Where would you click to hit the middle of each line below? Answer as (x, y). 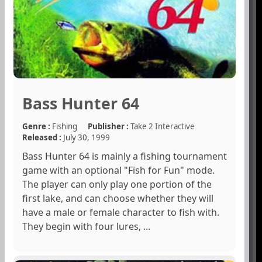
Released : (42, 137)
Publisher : (108, 126)
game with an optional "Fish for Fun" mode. (118, 170)
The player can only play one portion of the (117, 184)
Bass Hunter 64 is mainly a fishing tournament (125, 156)
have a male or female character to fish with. (121, 212)
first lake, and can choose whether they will (118, 198)
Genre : (36, 126)
